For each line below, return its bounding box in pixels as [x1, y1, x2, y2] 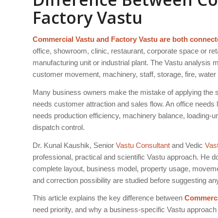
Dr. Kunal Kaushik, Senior [33, 141, 116, 149]
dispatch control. [33, 123, 85, 131]
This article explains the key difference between [33, 194, 184, 202]
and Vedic [170, 141, 205, 149]
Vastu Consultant [116, 141, 170, 149]
